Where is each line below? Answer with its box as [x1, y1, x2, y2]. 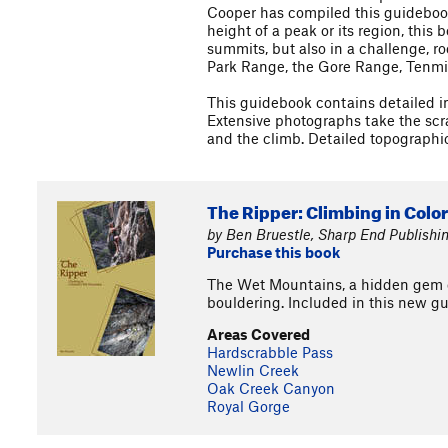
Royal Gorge [207, 397, 290, 415]
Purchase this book [207, 243, 340, 261]
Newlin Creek [207, 361, 299, 379]
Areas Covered [207, 325, 310, 343]
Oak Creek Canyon [207, 379, 335, 397]
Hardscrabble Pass [207, 343, 333, 361]
